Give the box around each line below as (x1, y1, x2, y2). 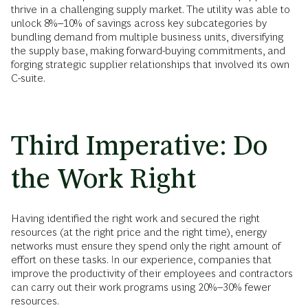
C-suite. (11, 71, 45, 84)
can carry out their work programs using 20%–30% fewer (11, 280, 271, 293)
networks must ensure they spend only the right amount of (11, 239, 280, 252)
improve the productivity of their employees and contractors (11, 267, 293, 279)
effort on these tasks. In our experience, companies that (11, 253, 272, 265)
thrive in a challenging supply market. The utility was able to (11, 3, 290, 15)
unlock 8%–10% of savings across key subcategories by (11, 16, 267, 29)
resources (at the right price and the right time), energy (11, 225, 267, 238)
